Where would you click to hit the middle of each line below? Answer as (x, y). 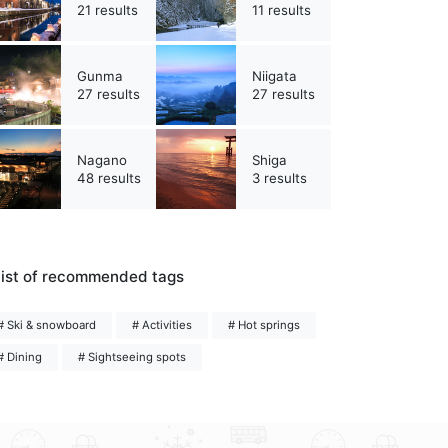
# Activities (162, 325)
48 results (109, 178)
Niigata (274, 76)
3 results (279, 178)
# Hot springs (264, 325)
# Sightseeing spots (132, 357)
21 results (107, 10)
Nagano (102, 160)
